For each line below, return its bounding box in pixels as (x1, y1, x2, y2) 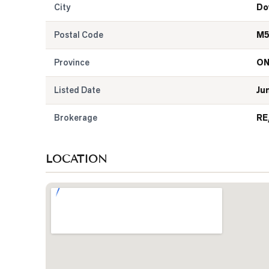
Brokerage (54, 112, 97, 123)
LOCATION (46, 153, 107, 166)
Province (54, 57, 89, 68)
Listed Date (54, 85, 100, 95)
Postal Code (54, 29, 103, 40)
